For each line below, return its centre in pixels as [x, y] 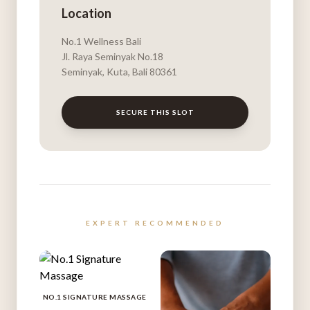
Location [86, 13]
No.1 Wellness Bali [101, 42]
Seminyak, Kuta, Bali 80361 [119, 72]
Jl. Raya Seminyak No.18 [112, 57]
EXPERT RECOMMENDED [155, 223]
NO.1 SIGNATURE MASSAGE [94, 297]
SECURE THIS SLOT [155, 112]
